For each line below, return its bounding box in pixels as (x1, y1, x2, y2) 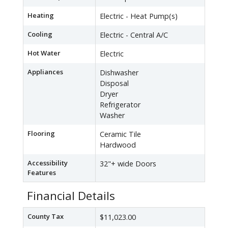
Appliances (27, 67, 63, 77)
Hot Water (27, 48, 61, 58)
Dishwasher (100, 68, 138, 78)
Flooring (27, 129, 55, 138)
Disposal (100, 78, 129, 89)
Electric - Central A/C (100, 30, 168, 40)
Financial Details (27, 188, 115, 204)
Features (27, 168, 56, 178)
